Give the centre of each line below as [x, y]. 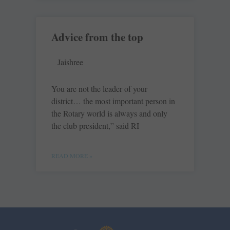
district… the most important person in [113, 101]
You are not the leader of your [99, 89]
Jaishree [70, 62]
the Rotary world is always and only [109, 113]
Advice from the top [97, 37]
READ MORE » [72, 156]
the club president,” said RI [95, 126]
